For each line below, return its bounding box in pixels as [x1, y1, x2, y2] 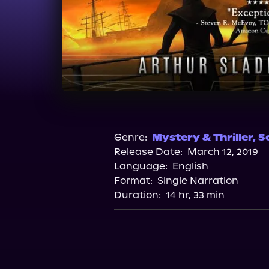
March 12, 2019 [187, 146, 258, 157]
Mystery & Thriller [151, 131, 253, 143]
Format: [113, 175, 153, 186]
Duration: [113, 189, 161, 201]
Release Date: [113, 146, 183, 157]
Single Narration [157, 175, 238, 186]
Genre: [113, 131, 147, 143]
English [172, 160, 208, 172]
